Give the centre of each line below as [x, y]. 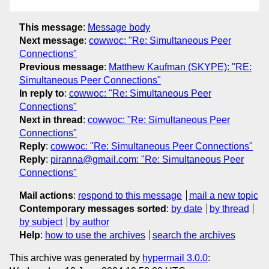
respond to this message [130, 195]
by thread [229, 208]
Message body [119, 27]
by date [187, 208]
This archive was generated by [76, 258]
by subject [41, 222]
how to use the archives [95, 235]
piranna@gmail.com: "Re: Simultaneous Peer [147, 159]
